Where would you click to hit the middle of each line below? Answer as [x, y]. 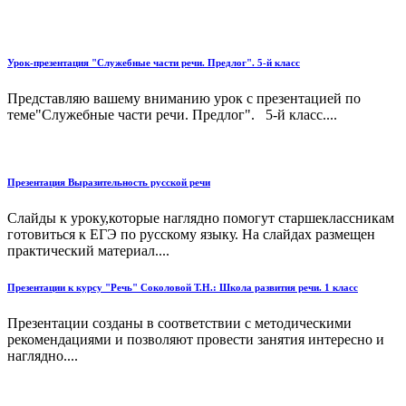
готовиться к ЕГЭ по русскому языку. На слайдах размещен [191, 235]
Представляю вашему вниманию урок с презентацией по [184, 99]
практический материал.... [88, 251]
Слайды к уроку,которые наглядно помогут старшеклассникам [201, 218]
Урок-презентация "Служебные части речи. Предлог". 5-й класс [154, 63]
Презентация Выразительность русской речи [109, 183]
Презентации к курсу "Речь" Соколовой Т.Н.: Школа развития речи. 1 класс [183, 288]
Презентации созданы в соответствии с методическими [179, 324]
